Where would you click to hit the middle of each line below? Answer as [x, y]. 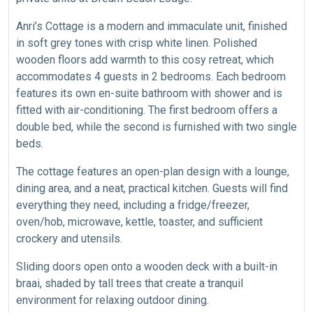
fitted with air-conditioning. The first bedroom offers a [147, 110]
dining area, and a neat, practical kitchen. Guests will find [152, 188]
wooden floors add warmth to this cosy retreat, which [145, 59]
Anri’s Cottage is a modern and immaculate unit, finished [152, 26]
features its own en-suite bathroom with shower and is [149, 93]
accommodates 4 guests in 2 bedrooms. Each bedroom [151, 76]
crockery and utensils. [69, 238]
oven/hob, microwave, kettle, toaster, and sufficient [139, 221]
